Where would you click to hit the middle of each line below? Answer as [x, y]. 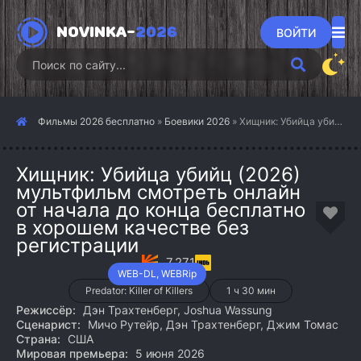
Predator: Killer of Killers [139, 290]
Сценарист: [48, 324]
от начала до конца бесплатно [161, 210]
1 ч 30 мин [251, 290]
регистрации [77, 245]
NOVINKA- [96, 32]
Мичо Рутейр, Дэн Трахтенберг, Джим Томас [212, 324]
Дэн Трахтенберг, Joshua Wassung [176, 310]
